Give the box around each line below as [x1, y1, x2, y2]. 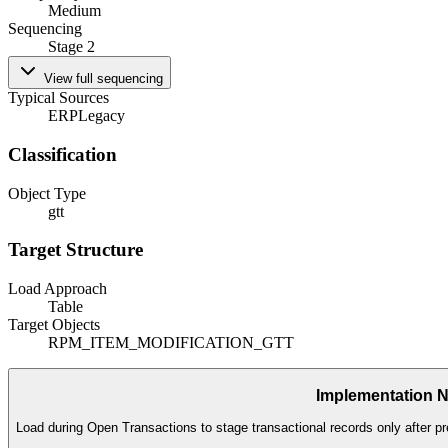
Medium [48, 2, 101, 20]
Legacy [78, 107, 125, 125]
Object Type [8, 184, 86, 202]
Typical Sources [8, 89, 109, 107]
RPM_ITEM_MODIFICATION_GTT [48, 334, 294, 352]
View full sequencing [40, 71, 163, 87]
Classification [8, 144, 117, 166]
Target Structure [8, 239, 143, 261]
